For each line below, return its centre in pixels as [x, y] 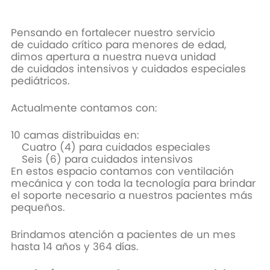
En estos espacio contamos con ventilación [122, 171]
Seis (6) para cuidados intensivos [107, 159]
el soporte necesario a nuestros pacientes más [131, 196]
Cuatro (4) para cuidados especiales [116, 147]
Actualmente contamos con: [85, 108]
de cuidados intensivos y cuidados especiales [128, 69]
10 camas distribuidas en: [76, 135]
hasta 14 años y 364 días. [74, 247]
